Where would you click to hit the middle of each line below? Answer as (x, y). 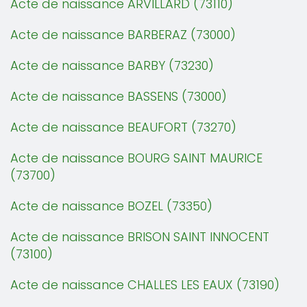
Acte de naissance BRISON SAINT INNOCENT (140, 237)
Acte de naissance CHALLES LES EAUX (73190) (145, 285)
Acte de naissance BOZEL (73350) (111, 206)
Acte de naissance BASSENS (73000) (119, 96)
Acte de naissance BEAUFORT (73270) (123, 127)
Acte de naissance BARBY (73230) (112, 65)
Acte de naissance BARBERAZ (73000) (123, 35)
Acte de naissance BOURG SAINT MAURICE (136, 158)
